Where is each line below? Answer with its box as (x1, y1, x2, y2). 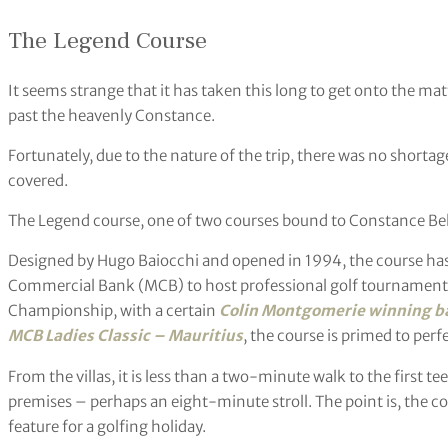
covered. (8, 171, 68, 191)
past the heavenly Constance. (8, 106, 215, 126)
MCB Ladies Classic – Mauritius (8, 326, 243, 346)
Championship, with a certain (8, 301, 219, 321)
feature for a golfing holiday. (8, 416, 206, 436)
